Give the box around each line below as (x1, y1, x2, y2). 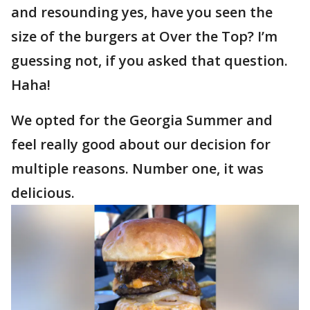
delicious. (11, 183, 75, 202)
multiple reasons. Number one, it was (11, 159, 264, 178)
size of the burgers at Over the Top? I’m (11, 27, 277, 46)
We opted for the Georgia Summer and (11, 111, 273, 129)
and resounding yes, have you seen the (11, 3, 273, 21)
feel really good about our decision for (11, 135, 271, 154)
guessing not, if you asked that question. (11, 51, 288, 70)
